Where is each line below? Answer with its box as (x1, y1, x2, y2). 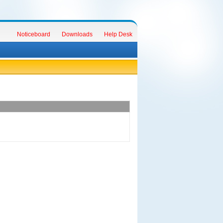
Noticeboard (16, 31, 50, 38)
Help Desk (104, 31, 132, 38)
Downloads (61, 31, 93, 38)
